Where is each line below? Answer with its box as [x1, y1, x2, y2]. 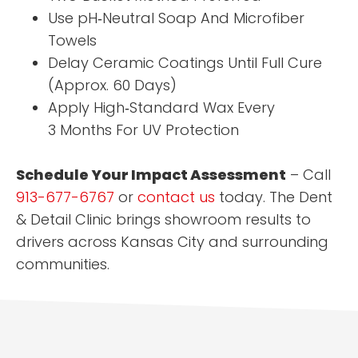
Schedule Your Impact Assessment [16, 165, 286, 185]
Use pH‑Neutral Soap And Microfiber [48, 8, 304, 29]
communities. [16, 254, 109, 275]
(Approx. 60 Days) [48, 75, 177, 96]
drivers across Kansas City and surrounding [16, 232, 328, 253]
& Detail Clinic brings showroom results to [16, 209, 311, 230]
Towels [48, 30, 97, 51]
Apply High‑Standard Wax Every [48, 97, 275, 118]
